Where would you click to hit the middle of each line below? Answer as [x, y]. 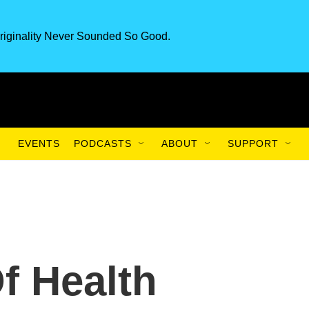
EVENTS [39, 143]
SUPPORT [253, 143]
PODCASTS [103, 143]
